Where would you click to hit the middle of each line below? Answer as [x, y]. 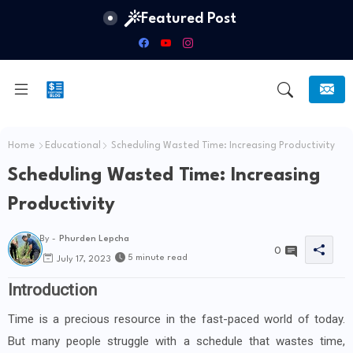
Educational [73, 146]
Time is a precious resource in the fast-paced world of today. [176, 320]
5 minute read [158, 258]
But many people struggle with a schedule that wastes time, [176, 342]
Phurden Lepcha [94, 240]
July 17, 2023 [84, 259]
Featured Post [188, 19]
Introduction [52, 290]
